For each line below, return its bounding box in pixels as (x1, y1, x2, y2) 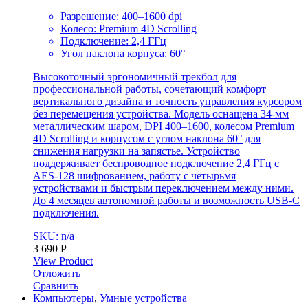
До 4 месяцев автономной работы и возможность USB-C (33, 195, 300, 207)
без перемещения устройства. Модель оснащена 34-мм (33, 108, 289, 120)
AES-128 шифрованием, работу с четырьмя (33, 170, 236, 182)
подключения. (33, 207, 99, 219)
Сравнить (33, 280, 78, 292)
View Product (33, 255, 93, 267)
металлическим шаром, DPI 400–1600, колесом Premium (33, 120, 294, 133)
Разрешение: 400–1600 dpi (60, 10, 182, 23)
